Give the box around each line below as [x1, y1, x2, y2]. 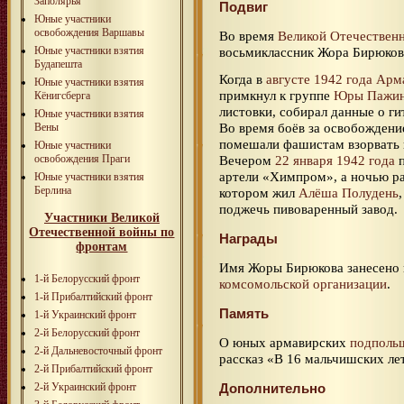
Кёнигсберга [34, 88, 90, 102]
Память [219, 305, 269, 321]
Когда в [219, 70, 266, 87]
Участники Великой [44, 210, 160, 225]
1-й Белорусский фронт [34, 271, 140, 285]
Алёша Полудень [298, 184, 399, 200]
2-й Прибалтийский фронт [34, 362, 152, 375]
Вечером [219, 151, 275, 168]
